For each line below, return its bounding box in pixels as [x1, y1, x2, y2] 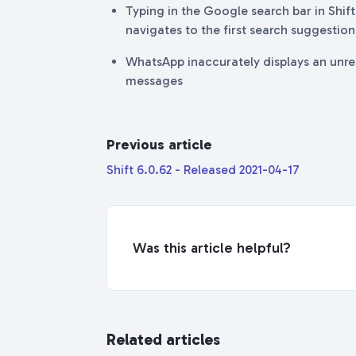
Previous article [106, 136, 212, 153]
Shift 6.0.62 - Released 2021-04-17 [106, 162, 300, 177]
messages [126, 73, 183, 88]
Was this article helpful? [133, 239, 291, 257]
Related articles [106, 330, 220, 349]
